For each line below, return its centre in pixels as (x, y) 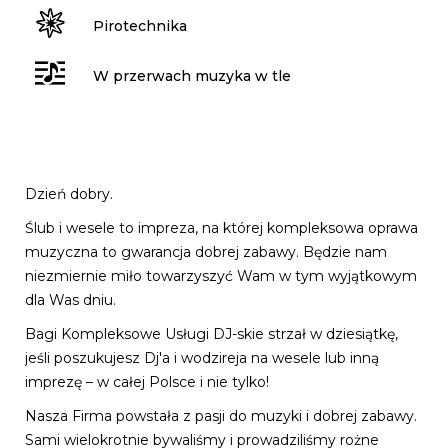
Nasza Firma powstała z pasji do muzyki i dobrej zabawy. (221, 416)
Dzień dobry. (69, 194)
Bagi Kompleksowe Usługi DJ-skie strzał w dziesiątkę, (211, 334)
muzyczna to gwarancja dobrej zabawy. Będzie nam (206, 252)
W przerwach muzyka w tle (192, 75)
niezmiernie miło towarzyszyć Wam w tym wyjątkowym (221, 276)
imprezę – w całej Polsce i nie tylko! (147, 382)
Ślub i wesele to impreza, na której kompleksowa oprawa (221, 228)
